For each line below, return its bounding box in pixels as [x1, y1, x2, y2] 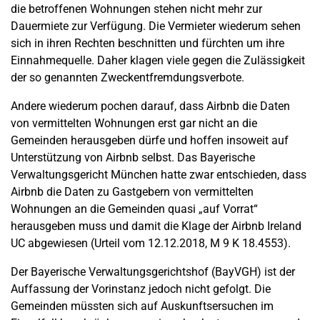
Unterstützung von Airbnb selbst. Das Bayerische [11, 151, 255, 164]
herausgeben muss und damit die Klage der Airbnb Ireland [11, 219, 301, 233]
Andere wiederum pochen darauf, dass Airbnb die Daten [11, 99, 290, 113]
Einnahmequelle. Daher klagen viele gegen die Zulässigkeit [11, 54, 305, 67]
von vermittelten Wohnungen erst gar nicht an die [11, 116, 257, 130]
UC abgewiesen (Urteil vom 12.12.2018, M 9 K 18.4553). [11, 236, 291, 250]
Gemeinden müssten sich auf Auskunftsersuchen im [11, 299, 274, 313]
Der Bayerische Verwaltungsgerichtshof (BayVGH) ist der [11, 265, 295, 279]
